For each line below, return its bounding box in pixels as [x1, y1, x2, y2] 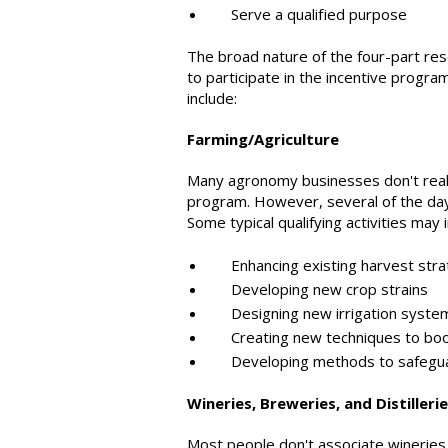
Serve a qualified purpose [207, 4, 407, 24]
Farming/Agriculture [187, 129, 339, 149]
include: [187, 88, 237, 108]
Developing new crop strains [207, 279, 428, 299]
